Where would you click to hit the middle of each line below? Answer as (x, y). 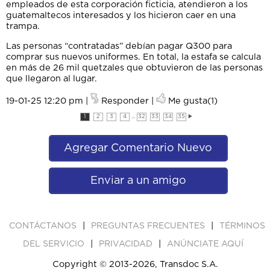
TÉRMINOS (242, 226)
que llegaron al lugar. (52, 78)
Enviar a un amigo (138, 181)
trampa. (23, 27)
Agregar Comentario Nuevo (138, 148)
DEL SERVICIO (55, 244)
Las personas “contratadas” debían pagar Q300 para (119, 46)
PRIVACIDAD (127, 244)
